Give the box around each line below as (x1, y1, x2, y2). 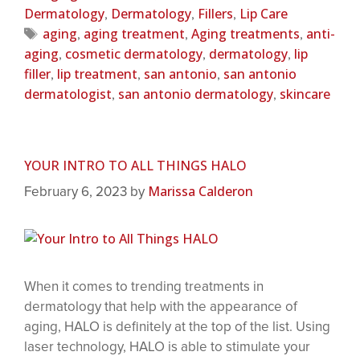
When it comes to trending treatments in (24, 278, 264, 296)
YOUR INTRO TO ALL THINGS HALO (24, 156, 247, 174)
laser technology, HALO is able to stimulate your (24, 338, 310, 356)
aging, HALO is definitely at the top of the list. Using (24, 318, 330, 336)
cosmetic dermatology (65, 44, 202, 63)
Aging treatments (191, 24, 301, 43)
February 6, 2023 (24, 183, 127, 201)
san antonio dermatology (118, 84, 273, 103)
